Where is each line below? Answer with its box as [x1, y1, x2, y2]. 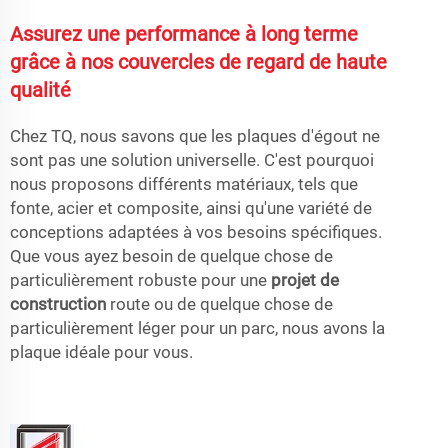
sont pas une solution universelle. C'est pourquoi [10, 149, 374, 170]
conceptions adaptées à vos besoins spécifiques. [10, 221, 382, 242]
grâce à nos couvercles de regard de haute [10, 49, 387, 74]
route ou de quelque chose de [110, 293, 333, 314]
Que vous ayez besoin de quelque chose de [10, 245, 333, 266]
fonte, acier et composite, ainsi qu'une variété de [10, 197, 372, 218]
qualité [10, 77, 71, 102]
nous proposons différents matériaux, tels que [10, 173, 358, 194]
